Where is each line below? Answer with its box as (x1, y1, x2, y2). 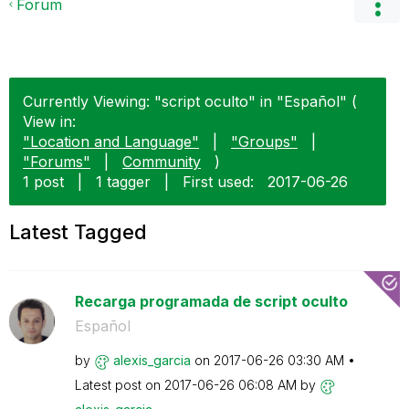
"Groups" (231, 132, 298, 151)
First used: (183, 173, 254, 191)
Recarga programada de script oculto (74, 292, 348, 310)
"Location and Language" (23, 132, 199, 151)
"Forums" (23, 152, 90, 171)
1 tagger (96, 173, 151, 191)
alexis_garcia (112, 352, 191, 368)
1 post (23, 173, 64, 191)
